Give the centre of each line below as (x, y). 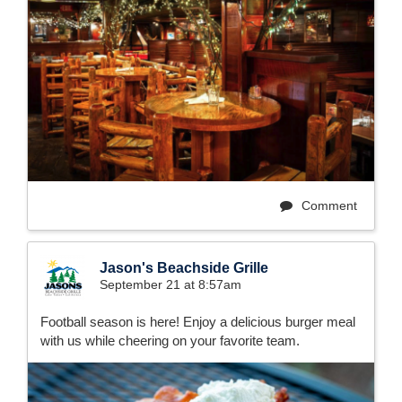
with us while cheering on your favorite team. (170, 341)
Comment (328, 206)
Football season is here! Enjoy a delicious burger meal (198, 322)
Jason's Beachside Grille (184, 268)
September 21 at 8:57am (170, 285)
